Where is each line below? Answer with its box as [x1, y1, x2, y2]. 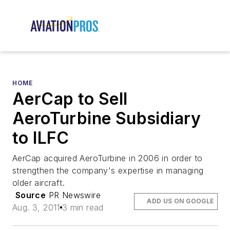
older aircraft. [12, 178, 65, 188]
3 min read [62, 202, 104, 213]
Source [15, 190, 46, 201]
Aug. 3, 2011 [12, 202, 60, 213]
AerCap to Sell [12, 89, 128, 109]
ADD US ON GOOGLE [147, 197, 214, 205]
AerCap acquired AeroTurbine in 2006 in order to [12, 153, 203, 164]
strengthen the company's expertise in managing [12, 165, 204, 176]
